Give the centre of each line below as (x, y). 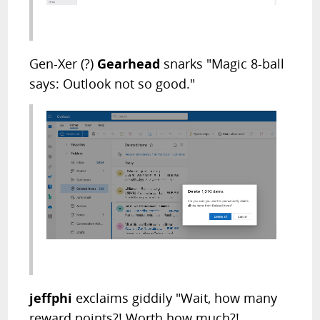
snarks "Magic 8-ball (224, 64)
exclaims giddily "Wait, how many (177, 297)
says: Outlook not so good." (112, 84)
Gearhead (131, 64)
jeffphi (53, 297)
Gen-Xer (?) (64, 64)
